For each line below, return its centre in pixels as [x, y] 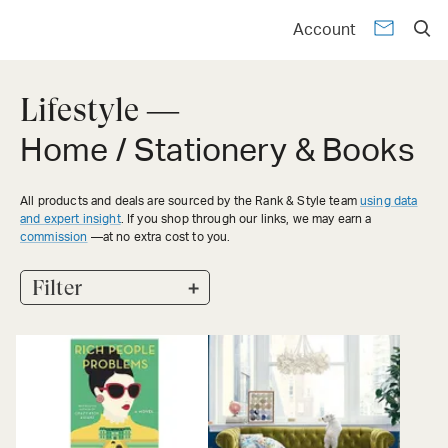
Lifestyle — [99, 110]
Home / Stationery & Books [217, 151]
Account [324, 30]
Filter [57, 288]
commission [54, 237]
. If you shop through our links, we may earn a [246, 219]
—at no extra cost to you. [159, 237]
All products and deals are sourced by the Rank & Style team [188, 201]
